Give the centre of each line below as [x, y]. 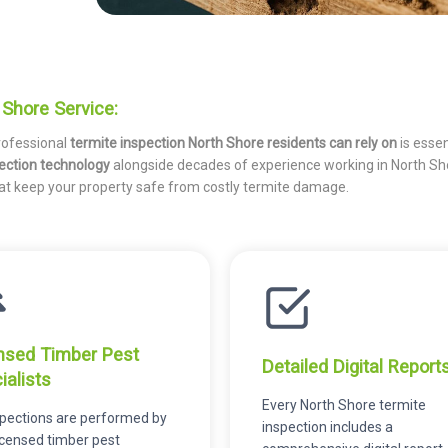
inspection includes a [327, 426]
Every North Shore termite [343, 404]
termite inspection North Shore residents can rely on [233, 143]
